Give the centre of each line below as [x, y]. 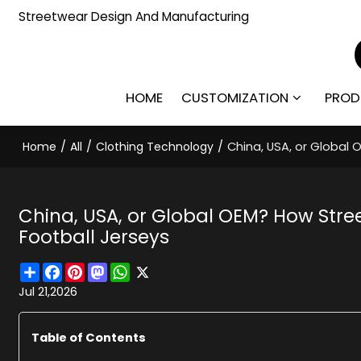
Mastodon [138, 269]
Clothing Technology [155, 147]
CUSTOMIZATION [235, 98]
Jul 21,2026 [48, 291]
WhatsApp [161, 269]
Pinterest [110, 269]
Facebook [91, 269]
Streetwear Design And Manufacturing [134, 16]
